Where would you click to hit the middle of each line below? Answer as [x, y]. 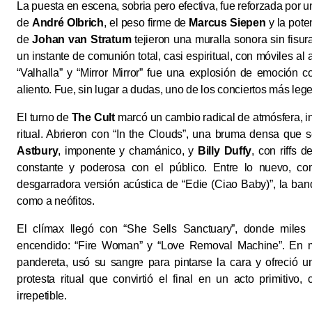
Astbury [38, 151]
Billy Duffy [225, 151]
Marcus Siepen [227, 23]
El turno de [44, 118]
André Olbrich [68, 23]
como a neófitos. [56, 201]
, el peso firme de [146, 23]
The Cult [93, 118]
